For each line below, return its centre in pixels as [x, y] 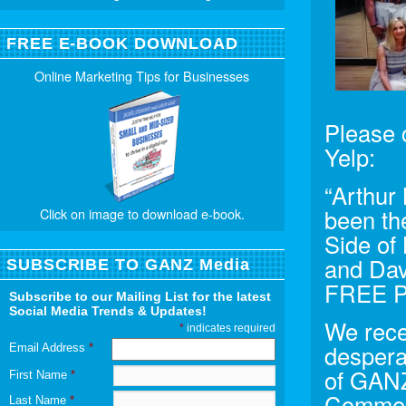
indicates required [229, 328]
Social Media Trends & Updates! [108, 310]
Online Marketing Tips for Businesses [142, 75]
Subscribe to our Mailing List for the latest [140, 296]
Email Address [49, 347]
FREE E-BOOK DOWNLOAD [122, 43]
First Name [40, 374]
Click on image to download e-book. [142, 213]
